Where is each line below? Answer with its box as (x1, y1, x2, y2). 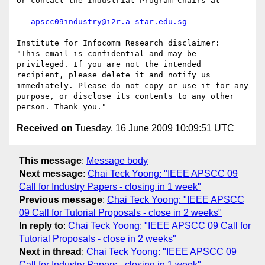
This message (19, 155, 82, 166)
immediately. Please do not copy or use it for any (17, 81, 248, 91)
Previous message (19, 194, 102, 205)
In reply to (19, 220, 63, 231)
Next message (19, 168, 83, 179)
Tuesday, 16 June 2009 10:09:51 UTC (73, 123, 234, 134)
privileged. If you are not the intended (17, 60, 201, 69)
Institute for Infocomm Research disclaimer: (17, 38, 220, 48)
